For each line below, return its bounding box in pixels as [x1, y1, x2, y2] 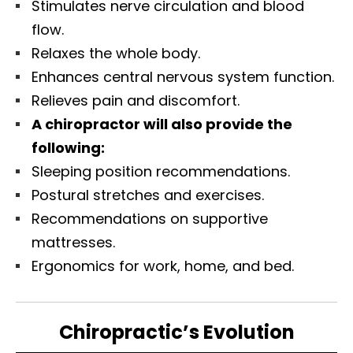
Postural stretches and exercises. [32, 185, 264, 206]
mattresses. [32, 232, 115, 253]
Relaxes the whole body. [32, 43, 200, 64]
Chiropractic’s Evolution [58, 319, 295, 346]
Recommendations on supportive [32, 209, 268, 229]
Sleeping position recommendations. [32, 162, 290, 182]
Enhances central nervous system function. [32, 67, 334, 87]
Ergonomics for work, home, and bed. [32, 256, 294, 277]
